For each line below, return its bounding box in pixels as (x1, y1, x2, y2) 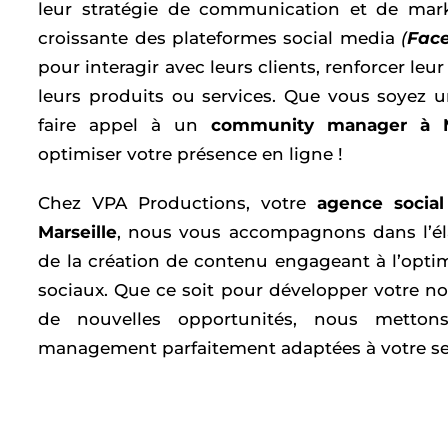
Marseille (38, 221, 118, 243)
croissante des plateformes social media (38, 27, 401, 49)
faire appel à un (38, 114, 212, 136)
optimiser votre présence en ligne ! (38, 143, 344, 165)
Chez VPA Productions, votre (38, 192, 318, 214)
